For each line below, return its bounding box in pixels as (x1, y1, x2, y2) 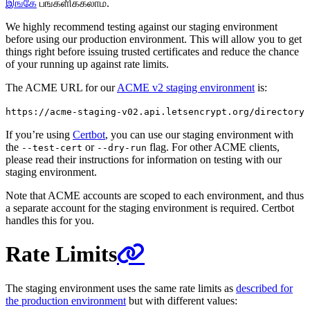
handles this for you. (6, 214, 94, 226)
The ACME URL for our (6, 81, 117, 93)
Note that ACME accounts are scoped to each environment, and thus (6, 189, 304, 201)
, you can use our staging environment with (105, 128, 293, 140)
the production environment (6, 294, 126, 307)
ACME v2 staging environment (117, 81, 255, 93)
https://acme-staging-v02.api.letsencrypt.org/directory (6, 106, 304, 117)
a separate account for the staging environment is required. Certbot (6, 201, 294, 214)
